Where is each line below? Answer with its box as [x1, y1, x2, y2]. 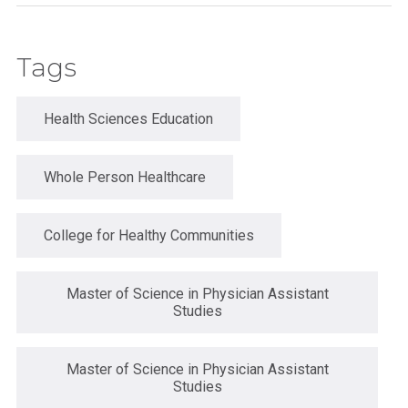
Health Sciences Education [44, 109, 213, 127]
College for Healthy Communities [44, 226, 254, 244]
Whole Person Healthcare [44, 168, 206, 186]
